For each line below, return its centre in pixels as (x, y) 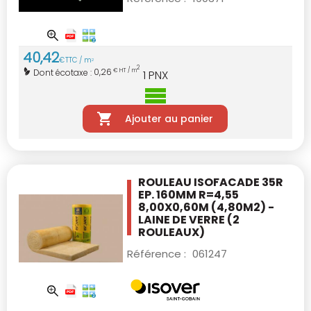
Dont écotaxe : (64, 72)
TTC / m (78, 60)
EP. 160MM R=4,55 (188, 194)
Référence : (158, 253)
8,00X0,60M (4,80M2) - (206, 207)
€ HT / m (124, 70)
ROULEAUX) (171, 232)
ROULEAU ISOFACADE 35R (211, 182)
